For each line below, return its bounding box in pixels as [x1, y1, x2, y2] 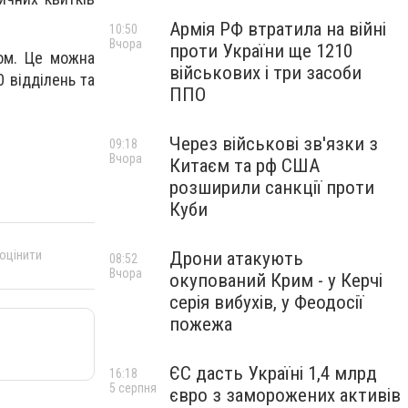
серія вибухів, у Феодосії [169, 291, 363, 313]
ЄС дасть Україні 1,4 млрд [169, 362, 377, 384]
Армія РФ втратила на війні [169, 18, 386, 40]
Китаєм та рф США [169, 155, 320, 177]
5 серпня [109, 381, 157, 395]
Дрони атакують [169, 248, 303, 270]
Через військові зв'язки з [169, 133, 378, 155]
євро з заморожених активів [169, 384, 401, 406]
